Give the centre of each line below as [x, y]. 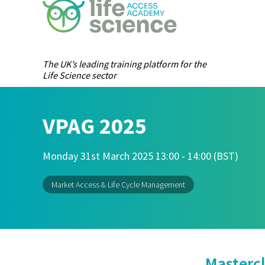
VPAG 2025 [95, 126]
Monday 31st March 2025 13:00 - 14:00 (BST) [140, 156]
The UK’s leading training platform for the [125, 64]
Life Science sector [80, 75]
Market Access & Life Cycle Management [118, 185]
